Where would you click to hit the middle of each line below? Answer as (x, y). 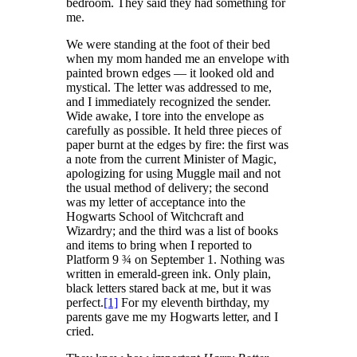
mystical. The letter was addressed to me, (169, 87)
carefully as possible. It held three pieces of (174, 130)
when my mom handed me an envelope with (178, 58)
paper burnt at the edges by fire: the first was (177, 144)
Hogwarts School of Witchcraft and (155, 216)
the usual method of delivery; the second (167, 187)
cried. (80, 331)
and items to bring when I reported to (159, 245)
